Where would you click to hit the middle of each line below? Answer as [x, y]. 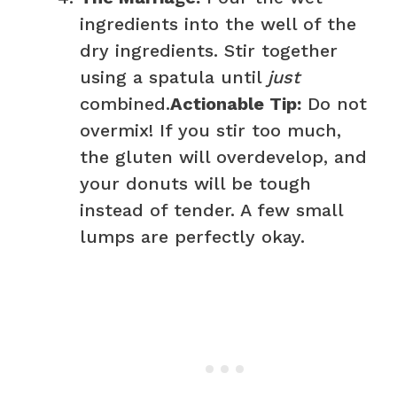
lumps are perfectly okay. [192, 236]
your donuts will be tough [195, 183]
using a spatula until [174, 77]
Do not [334, 103]
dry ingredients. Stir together [209, 50]
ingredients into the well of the [218, 23]
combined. [125, 103]
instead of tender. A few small [211, 210]
